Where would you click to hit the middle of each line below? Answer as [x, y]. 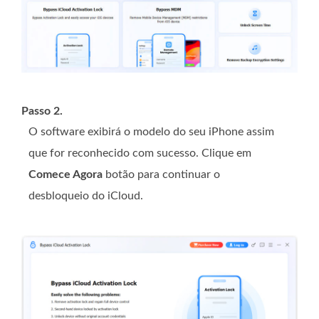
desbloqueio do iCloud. [86, 196]
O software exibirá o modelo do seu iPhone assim [151, 132]
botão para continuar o [161, 175]
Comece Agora [66, 175]
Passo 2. [42, 111]
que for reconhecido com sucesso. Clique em [140, 153]
